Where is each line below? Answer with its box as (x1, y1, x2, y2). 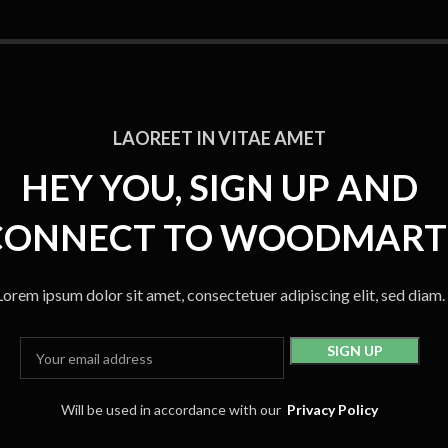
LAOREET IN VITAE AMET (113, 127, 327, 149)
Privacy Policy (287, 401, 379, 418)
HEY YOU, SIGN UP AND (21, 165, 419, 209)
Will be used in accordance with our (61, 401, 288, 418)
